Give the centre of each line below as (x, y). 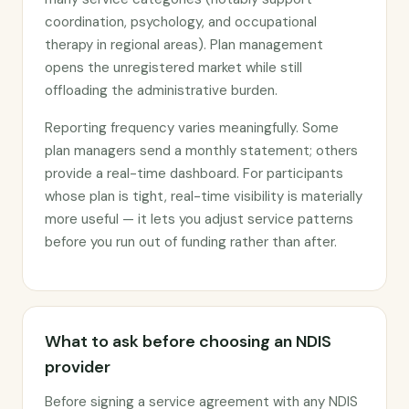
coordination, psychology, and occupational (181, 22)
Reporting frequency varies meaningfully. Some (192, 128)
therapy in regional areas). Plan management (184, 45)
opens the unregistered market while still (173, 68)
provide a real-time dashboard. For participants (194, 173)
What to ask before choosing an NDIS (188, 341)
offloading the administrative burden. (161, 90)
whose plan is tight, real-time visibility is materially (204, 196)
